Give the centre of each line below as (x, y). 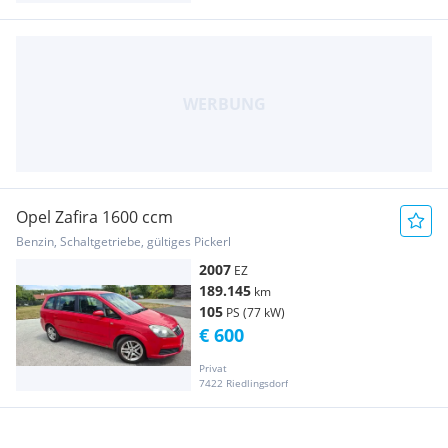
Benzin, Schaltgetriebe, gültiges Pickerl (123, 242)
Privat (213, 367)
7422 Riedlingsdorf (243, 382)
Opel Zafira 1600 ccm (94, 217)
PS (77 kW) (255, 313)
